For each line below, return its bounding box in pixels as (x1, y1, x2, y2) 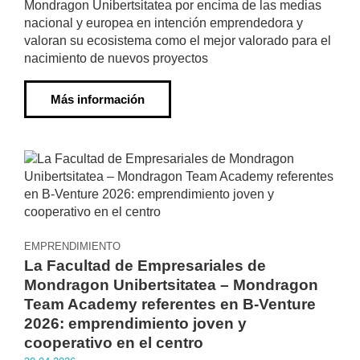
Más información (51, 92, 145, 106)
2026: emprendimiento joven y (24, 315, 247, 332)
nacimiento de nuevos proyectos (24, 51, 208, 65)
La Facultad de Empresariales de (24, 257, 266, 274)
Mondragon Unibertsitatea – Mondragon (24, 276, 318, 293)
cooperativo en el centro (24, 334, 203, 351)
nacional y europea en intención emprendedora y (24, 16, 303, 30)
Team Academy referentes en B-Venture (24, 296, 316, 313)
